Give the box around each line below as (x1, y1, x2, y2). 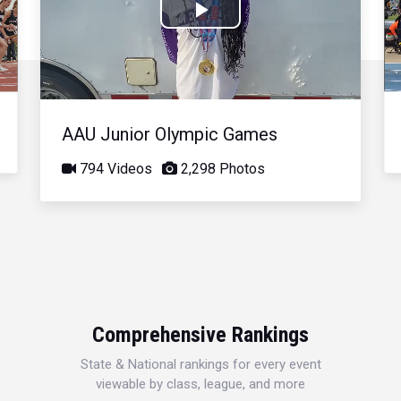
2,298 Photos (177, 159, 266, 177)
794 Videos (76, 159, 153, 177)
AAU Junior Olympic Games (62, 123, 278, 145)
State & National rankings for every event (80, 355, 321, 372)
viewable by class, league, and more (96, 375, 305, 392)
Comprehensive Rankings (92, 321, 309, 347)
